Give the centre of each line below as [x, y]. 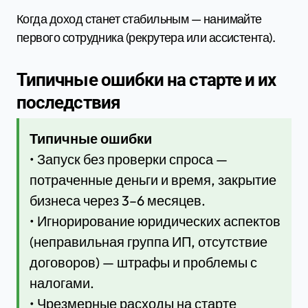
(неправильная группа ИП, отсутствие [148, 242]
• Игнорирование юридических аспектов [155, 221]
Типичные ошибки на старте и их [146, 79]
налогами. [62, 283]
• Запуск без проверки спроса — [129, 159]
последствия [68, 102]
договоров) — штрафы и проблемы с [143, 263]
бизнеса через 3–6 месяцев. [118, 201]
